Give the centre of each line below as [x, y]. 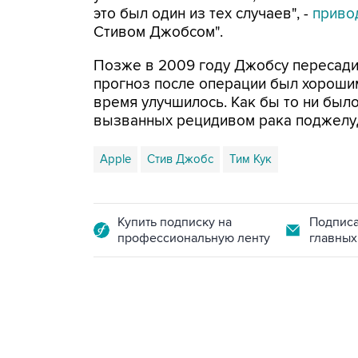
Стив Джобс [180, 159]
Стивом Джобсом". [158, 32]
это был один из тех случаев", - [203, 14]
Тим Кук [251, 159]
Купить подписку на [175, 222]
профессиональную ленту [194, 238]
